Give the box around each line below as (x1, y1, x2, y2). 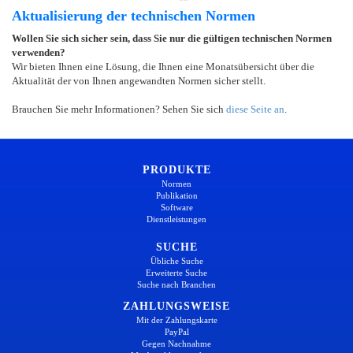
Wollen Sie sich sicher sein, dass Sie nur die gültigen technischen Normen (12, 32, 332, 44)
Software (160, 202, 193, 212)
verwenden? (12, 46, 65, 58)
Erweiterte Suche (146, 267, 207, 277)
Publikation (155, 190, 198, 200)
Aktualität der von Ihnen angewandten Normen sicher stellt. (12, 74, 266, 87)
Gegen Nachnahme (142, 338, 211, 348)
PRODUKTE (142, 163, 211, 176)
